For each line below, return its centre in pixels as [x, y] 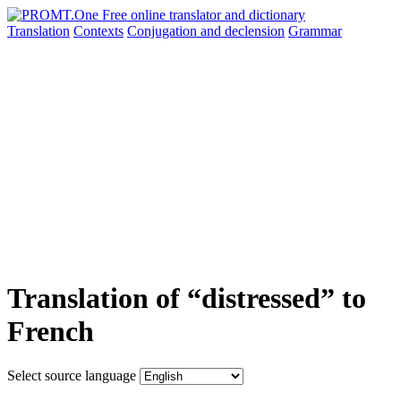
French [51, 332]
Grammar [315, 31]
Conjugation [164, 31]
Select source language [72, 375]
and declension [243, 31]
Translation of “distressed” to [187, 299]
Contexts [98, 31]
